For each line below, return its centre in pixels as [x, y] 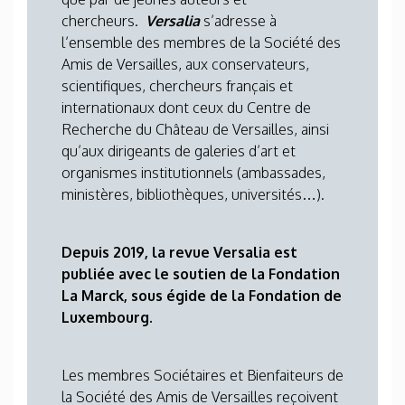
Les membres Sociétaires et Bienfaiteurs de [202, 375]
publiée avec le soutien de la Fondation [201, 274]
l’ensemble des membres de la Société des [201, 42]
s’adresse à [238, 21]
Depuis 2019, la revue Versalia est [179, 252]
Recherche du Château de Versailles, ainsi [195, 129]
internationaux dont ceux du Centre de [186, 108]
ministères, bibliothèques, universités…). [193, 194]
